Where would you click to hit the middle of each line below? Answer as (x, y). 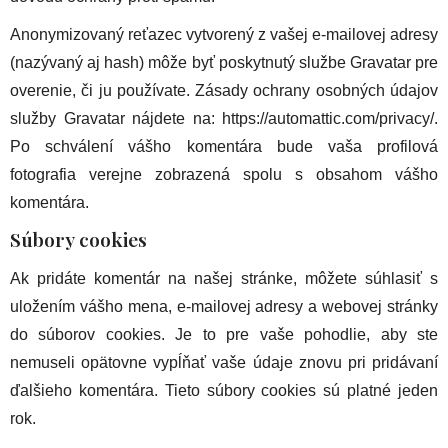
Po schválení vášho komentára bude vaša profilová (224, 147)
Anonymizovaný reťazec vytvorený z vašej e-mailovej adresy (224, 35)
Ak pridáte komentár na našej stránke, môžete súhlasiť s (224, 278)
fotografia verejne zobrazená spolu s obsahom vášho (224, 175)
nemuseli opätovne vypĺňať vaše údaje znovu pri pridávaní (224, 362)
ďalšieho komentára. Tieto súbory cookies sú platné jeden (224, 390)
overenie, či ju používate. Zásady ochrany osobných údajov (224, 91)
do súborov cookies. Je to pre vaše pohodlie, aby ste (224, 334)
